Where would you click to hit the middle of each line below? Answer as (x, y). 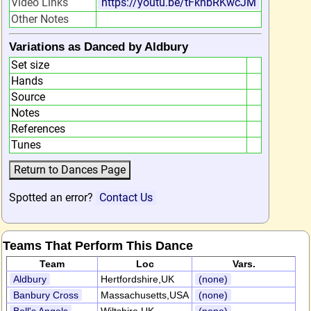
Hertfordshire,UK (137, 279)
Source (28, 97)
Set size (30, 65)
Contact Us (126, 197)
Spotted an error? (52, 197)
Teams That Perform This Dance (98, 245)
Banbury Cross (46, 295)
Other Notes (40, 19)
